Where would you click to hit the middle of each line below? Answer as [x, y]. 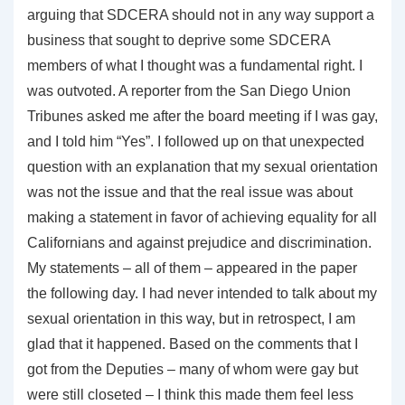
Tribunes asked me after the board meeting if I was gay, [202, 116]
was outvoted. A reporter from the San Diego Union [189, 90]
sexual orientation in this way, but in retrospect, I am [191, 318]
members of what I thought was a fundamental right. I [195, 65]
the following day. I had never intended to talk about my [202, 293]
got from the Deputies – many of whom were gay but [193, 369]
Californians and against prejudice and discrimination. [199, 242]
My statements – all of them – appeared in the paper [192, 268]
